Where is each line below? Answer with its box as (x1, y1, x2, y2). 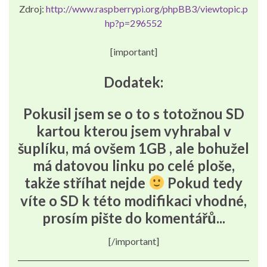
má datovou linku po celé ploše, (32, 156, 235, 174)
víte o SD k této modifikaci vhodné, (20, 191, 247, 209)
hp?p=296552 (105, 17, 162, 29)
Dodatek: (104, 73, 163, 91)
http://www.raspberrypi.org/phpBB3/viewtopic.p (46, 2, 248, 14)
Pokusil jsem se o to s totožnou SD (23, 104, 244, 122)
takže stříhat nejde (24, 173, 148, 191)
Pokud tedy (164, 173, 243, 191)
